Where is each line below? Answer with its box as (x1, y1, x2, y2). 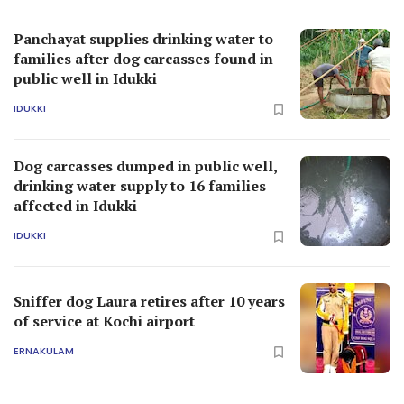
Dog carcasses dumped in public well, (14, 155, 277, 176)
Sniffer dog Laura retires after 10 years (14, 290, 285, 311)
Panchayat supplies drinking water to (14, 28, 273, 49)
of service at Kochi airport (14, 310, 195, 331)
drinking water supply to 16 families (14, 175, 266, 196)
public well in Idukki (14, 68, 157, 88)
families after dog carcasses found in (14, 48, 273, 69)
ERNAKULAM (14, 344, 74, 359)
